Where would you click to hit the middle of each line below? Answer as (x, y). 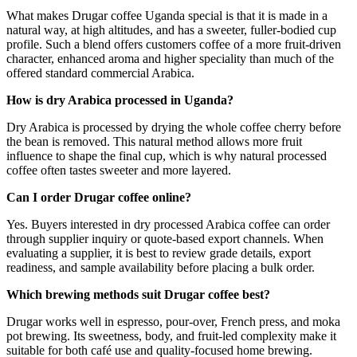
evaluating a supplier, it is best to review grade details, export (159, 253)
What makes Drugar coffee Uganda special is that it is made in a (167, 15)
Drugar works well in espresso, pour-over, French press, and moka (173, 321)
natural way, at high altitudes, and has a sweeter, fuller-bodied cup (171, 29)
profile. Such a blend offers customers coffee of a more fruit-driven (174, 44)
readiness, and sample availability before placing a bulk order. (161, 267)
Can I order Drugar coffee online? (99, 197)
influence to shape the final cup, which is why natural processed (167, 155)
